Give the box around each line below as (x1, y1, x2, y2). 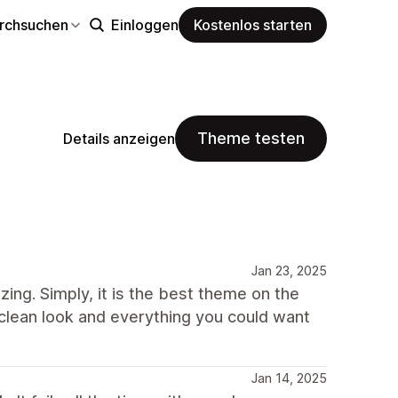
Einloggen (111, 15, 179, 34)
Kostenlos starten (194, 15, 312, 34)
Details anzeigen (63, 129, 175, 147)
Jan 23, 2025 (251, 263, 327, 278)
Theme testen (197, 129, 305, 147)
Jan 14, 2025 (251, 370, 327, 386)
